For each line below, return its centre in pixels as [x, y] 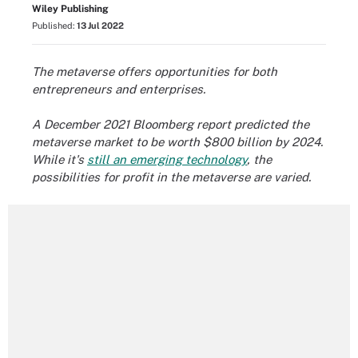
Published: [54, 26]
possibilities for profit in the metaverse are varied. [171, 177]
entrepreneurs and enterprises [117, 89]
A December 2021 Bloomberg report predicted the [171, 124]
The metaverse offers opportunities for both [155, 71]
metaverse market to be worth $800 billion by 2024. [177, 142]
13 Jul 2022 [100, 26]
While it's [60, 159]
